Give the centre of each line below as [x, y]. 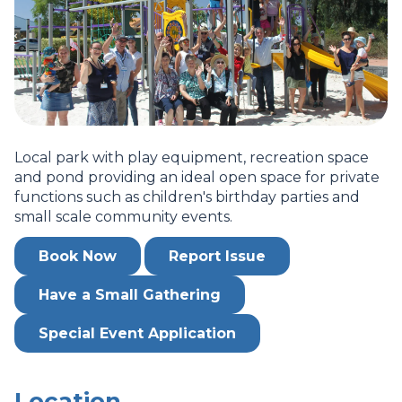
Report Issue [217, 256]
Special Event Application [137, 333]
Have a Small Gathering [130, 295]
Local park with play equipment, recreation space [192, 157]
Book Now [78, 256]
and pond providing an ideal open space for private [197, 177]
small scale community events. [123, 217]
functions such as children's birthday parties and [187, 197]
